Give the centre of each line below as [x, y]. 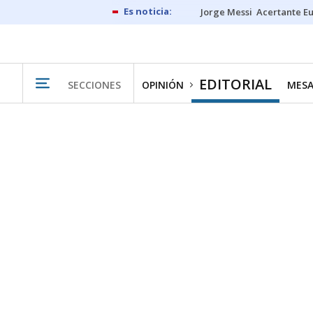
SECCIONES [94, 85]
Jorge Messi [226, 12]
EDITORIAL [235, 84]
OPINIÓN [163, 85]
